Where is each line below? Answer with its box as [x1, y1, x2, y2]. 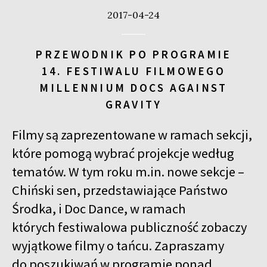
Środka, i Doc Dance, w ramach [12, 200, 186, 218]
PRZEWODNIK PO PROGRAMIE [35, 46, 232, 61]
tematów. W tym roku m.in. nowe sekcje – [12, 163, 244, 181]
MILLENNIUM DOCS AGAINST [39, 80, 228, 95]
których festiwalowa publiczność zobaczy [12, 219, 247, 236]
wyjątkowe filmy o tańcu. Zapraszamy [12, 237, 224, 254]
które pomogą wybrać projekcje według [12, 145, 234, 162]
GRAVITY [105, 97, 162, 111]
